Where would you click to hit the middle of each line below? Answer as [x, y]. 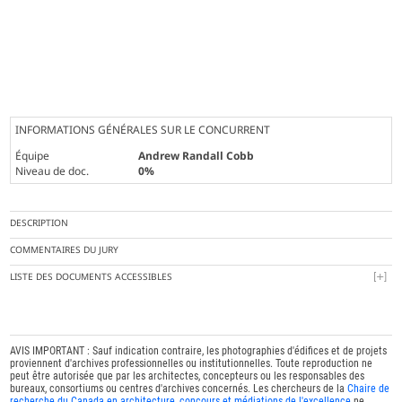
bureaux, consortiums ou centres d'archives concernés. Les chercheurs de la [179, 388]
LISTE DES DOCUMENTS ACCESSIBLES [92, 276]
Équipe [33, 155]
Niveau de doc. [52, 170]
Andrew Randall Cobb [197, 155]
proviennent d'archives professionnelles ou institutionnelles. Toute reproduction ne [192, 363]
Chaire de [369, 388]
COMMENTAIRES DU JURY [65, 249]
